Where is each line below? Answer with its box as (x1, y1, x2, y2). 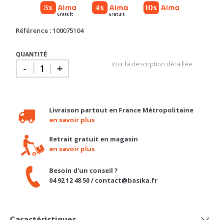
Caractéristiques (10, 195, 76, 207)
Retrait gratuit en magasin (49, 116, 138, 125)
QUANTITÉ (16, 31, 47, 40)
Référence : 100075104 (16, 7, 83, 17)
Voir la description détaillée (111, 41, 192, 50)
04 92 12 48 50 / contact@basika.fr (49, 157, 158, 166)
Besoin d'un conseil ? (49, 147, 118, 157)
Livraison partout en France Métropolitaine (49, 87, 193, 96)
